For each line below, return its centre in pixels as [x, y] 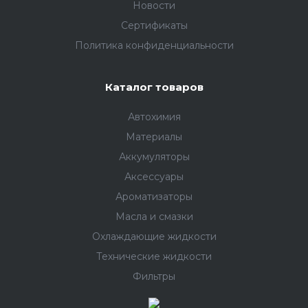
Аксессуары [154, 177]
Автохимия [154, 117]
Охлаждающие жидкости [154, 236]
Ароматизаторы [154, 197]
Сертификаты [154, 25]
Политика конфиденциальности [154, 45]
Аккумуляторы [154, 157]
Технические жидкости [154, 256]
